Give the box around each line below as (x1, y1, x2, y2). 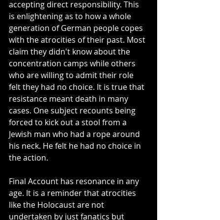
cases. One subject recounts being (9, 105, 137, 116)
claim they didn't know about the (9, 46, 132, 57)
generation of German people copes (9, 22, 145, 33)
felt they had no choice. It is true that (9, 81, 146, 92)
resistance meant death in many (9, 93, 130, 104)
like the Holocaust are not (9, 199, 106, 210)
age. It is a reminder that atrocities (9, 187, 138, 198)
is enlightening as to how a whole (9, 10, 133, 22)
